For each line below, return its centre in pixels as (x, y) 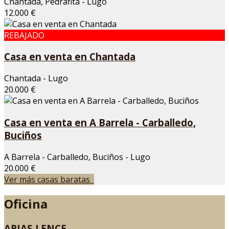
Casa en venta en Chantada (70, 57)
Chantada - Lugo (36, 78)
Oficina (26, 203)
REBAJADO (24, 35)
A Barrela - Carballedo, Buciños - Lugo (77, 157)
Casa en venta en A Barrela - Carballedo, (100, 122)
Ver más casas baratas (49, 179)
